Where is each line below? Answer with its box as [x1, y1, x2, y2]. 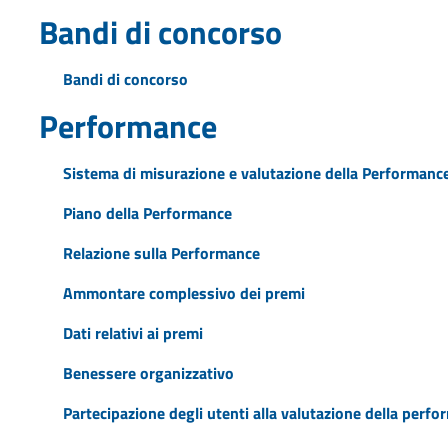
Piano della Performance [62, 200, 232, 225]
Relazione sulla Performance [62, 240, 260, 265]
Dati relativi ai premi [62, 320, 203, 345]
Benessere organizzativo [62, 360, 234, 385]
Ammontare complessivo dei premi [62, 280, 305, 305]
